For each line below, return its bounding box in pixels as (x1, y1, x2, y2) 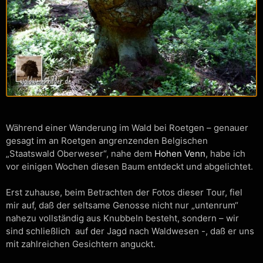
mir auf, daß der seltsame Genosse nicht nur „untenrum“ (6, 200, 238, 211)
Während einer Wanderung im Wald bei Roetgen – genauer (6, 122, 248, 134)
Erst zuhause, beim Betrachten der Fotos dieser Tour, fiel (6, 187, 242, 198)
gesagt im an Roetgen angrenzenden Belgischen (6, 135, 208, 147)
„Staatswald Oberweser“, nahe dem (6, 148, 154, 160)
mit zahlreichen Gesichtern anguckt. (6, 238, 156, 250)
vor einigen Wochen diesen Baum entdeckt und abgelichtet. (6, 161, 253, 173)
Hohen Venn (154, 148, 205, 160)
